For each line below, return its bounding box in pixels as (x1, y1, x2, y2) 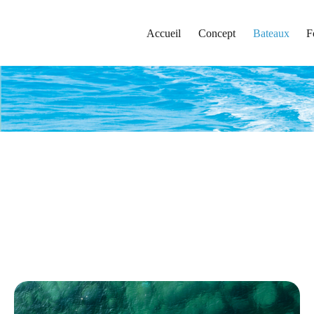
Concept (198, 27, 235, 40)
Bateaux (252, 27, 289, 40)
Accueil (146, 27, 181, 40)
